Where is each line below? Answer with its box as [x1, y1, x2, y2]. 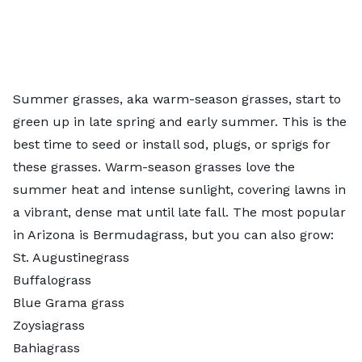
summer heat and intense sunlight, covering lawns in [13, 181, 346, 197]
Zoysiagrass [13, 317, 85, 333]
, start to [288, 90, 341, 107]
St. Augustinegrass [13, 249, 129, 265]
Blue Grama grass [13, 294, 124, 310]
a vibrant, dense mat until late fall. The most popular [13, 204, 346, 220]
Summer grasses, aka [13, 90, 153, 107]
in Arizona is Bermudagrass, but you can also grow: [13, 226, 334, 242]
